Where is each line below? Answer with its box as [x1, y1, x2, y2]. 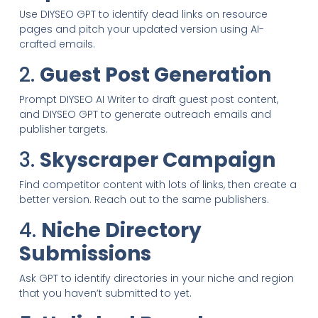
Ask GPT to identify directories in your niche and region [18, 270, 294, 285]
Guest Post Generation [39, 60, 271, 89]
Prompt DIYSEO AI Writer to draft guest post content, [18, 92, 278, 106]
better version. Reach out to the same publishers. [18, 192, 269, 207]
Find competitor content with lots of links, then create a [18, 177, 297, 192]
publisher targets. [18, 121, 108, 136]
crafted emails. [18, 36, 95, 51]
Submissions [18, 239, 151, 268]
